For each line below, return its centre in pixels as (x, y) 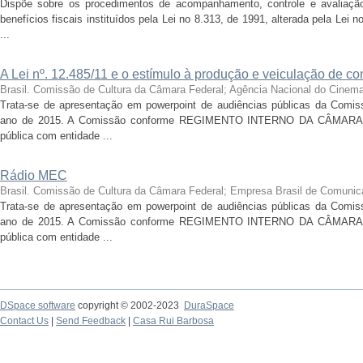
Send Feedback (91, 321)
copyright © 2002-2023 (130, 305)
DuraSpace (209, 305)
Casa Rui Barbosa (173, 321)
